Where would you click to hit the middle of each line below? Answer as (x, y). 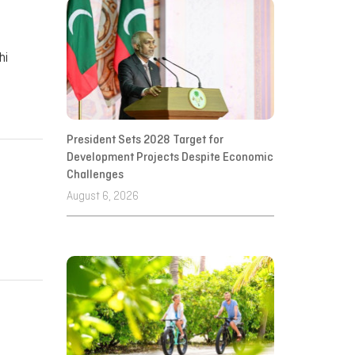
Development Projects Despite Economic (170, 157)
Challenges (95, 175)
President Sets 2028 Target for (145, 140)
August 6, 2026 (102, 197)
